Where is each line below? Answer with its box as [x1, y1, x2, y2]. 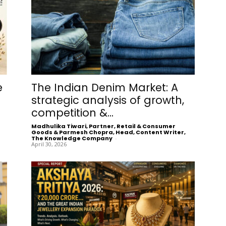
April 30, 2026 [31, 140, 67, 148]
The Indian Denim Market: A [31, 80, 178, 95]
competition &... [31, 105, 114, 120]
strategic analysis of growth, [31, 92, 184, 107]
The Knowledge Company [31, 134, 112, 142]
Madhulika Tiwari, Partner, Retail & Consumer [31, 122, 176, 130]
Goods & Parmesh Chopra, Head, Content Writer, [31, 128, 186, 136]
